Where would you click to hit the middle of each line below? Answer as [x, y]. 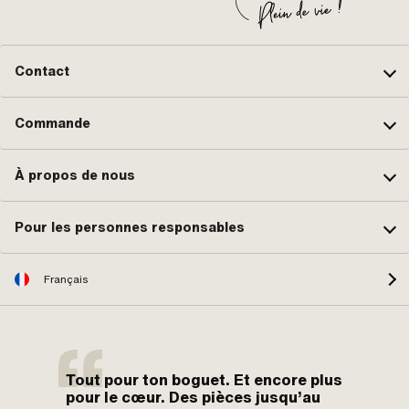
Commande [52, 123]
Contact [42, 71]
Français [66, 280]
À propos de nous [75, 175]
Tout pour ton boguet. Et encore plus [204, 380]
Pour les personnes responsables [130, 227]
